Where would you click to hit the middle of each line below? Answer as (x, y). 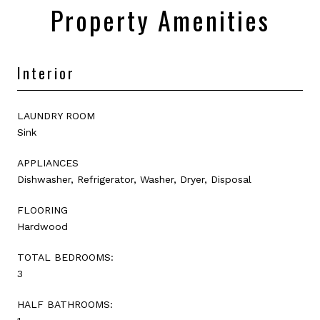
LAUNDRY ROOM (56, 115)
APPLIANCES (48, 162)
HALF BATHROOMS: (65, 304)
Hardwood (42, 226)
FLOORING (42, 210)
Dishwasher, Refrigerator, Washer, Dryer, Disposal (134, 179)
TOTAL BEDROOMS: (65, 257)
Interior (46, 72)
